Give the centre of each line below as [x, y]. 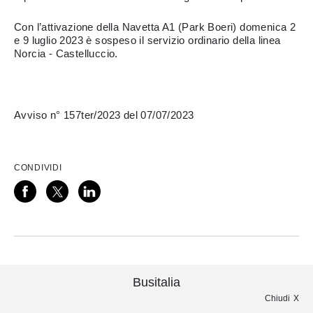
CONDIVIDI [38, 168]
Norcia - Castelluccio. [66, 53]
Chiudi [277, 298]
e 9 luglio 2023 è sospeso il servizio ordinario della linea [147, 40]
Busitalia [156, 282]
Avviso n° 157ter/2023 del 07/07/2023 [104, 115]
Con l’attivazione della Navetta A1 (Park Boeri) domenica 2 [155, 27]
